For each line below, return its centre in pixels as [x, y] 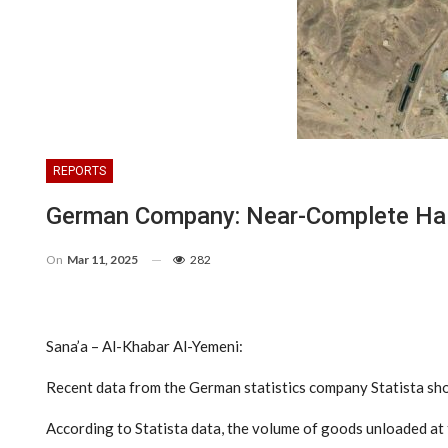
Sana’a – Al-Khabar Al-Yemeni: [144, 345]
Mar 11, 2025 [102, 259]
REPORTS [79, 170]
